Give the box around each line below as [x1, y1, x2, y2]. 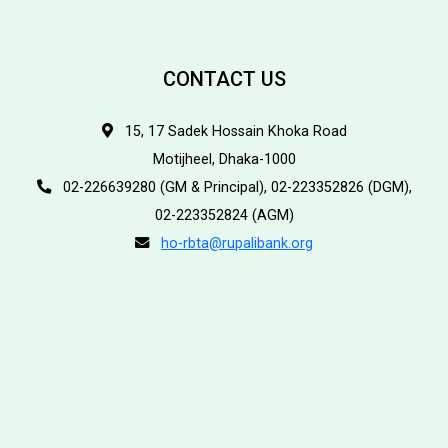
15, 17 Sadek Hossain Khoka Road [112, 123, 347, 140]
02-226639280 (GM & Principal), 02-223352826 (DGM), [50, 179, 412, 196]
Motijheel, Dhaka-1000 [152, 151, 296, 168]
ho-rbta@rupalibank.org [161, 235, 313, 252]
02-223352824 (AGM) [154, 207, 294, 224]
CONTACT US [162, 67, 286, 91]
